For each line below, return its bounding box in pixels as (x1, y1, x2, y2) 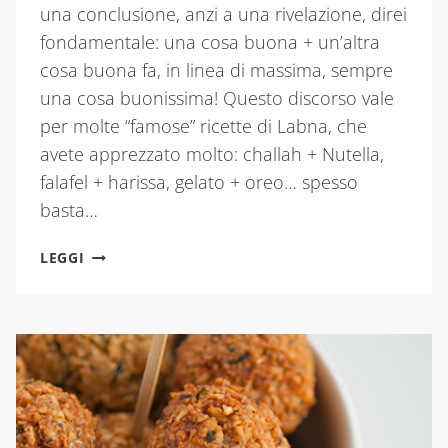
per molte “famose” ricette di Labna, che (40, 114, 367, 139)
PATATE (83, 289, 141, 309)
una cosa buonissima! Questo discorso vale (40, 86, 394, 111)
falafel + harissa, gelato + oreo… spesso (40, 170, 358, 195)
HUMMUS (83, 335, 155, 355)
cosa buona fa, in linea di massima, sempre (40, 58, 393, 83)
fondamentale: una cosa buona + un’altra (40, 30, 380, 55)
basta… (40, 198, 98, 223)
